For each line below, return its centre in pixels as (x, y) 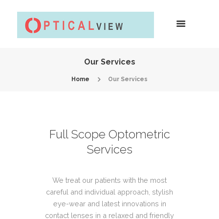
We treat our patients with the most (109, 180)
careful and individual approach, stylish (109, 192)
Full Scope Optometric (109, 134)
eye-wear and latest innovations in (109, 203)
